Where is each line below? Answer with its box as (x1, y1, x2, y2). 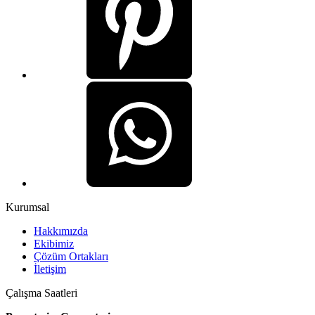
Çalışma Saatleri (6, 287, 77, 300)
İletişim (34, 263, 66, 276)
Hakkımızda (34, 225, 88, 238)
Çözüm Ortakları (34, 250, 108, 263)
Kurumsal (6, 201, 49, 214)
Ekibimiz (34, 238, 74, 250)
